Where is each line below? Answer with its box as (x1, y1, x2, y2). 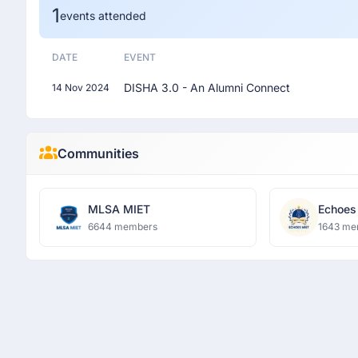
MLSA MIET (88, 202, 150, 216)
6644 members (88, 221, 157, 233)
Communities (57, 145, 139, 161)
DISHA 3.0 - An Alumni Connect (124, 81, 290, 94)
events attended (60, 9, 146, 22)
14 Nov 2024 (52, 82, 109, 93)
